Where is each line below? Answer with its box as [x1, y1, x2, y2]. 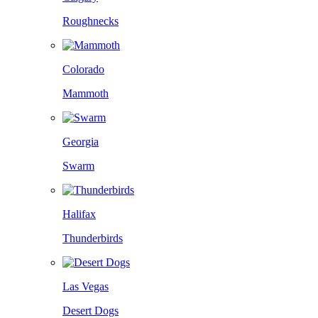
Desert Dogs [62, 305, 119, 317]
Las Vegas [62, 280, 109, 292]
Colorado [62, 63, 104, 75]
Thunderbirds [62, 232, 123, 244]
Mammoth [62, 87, 109, 99]
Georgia [62, 136, 99, 148]
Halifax [62, 208, 96, 220]
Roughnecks [62, 15, 119, 27]
